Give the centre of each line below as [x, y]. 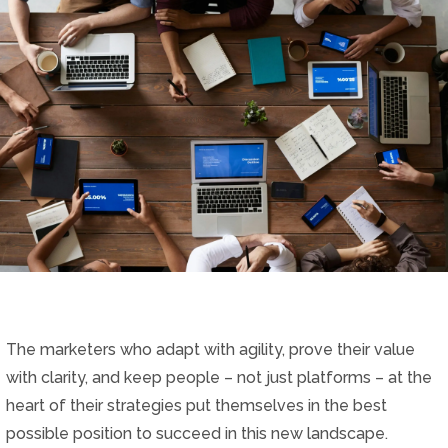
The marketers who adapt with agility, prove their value [210, 349]
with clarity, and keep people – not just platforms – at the [218, 377]
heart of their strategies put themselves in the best [196, 405]
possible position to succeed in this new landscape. [196, 433]
